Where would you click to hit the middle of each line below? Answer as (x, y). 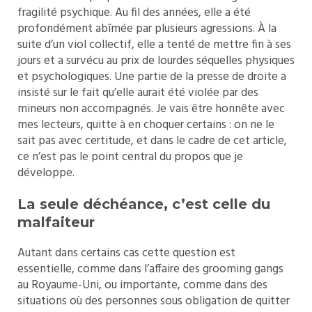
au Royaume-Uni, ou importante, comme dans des (142, 285)
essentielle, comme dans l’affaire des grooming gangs (150, 269)
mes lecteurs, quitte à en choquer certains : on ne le (146, 125)
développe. (46, 173)
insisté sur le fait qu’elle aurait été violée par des (138, 93)
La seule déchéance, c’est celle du (144, 204)
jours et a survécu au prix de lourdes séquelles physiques (156, 61)
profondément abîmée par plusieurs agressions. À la (147, 29)
